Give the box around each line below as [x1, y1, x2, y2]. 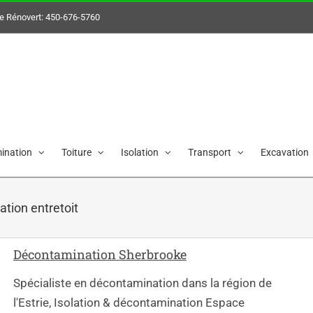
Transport [188, 146, 231, 158]
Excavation [261, 146, 309, 158]
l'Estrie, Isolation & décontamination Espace [13, 295, 245, 310]
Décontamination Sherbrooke [13, 246, 187, 263]
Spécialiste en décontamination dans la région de [13, 275, 272, 290]
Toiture [61, 146, 92, 158]
